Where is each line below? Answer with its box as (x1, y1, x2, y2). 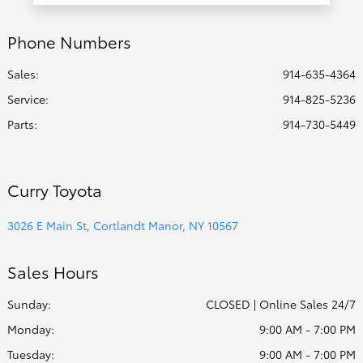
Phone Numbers (7, 30, 131, 53)
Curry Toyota (7, 178, 102, 202)
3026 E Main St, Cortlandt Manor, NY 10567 (7, 217, 238, 234)
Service (7, 91, 45, 108)
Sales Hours (7, 260, 99, 284)
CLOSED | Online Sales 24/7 (206, 296, 356, 313)
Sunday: (7, 296, 51, 313)
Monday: (7, 321, 54, 338)
